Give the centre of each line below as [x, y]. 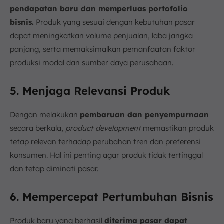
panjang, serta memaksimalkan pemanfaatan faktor [103, 49]
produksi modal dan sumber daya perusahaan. [92, 62]
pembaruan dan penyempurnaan [144, 114]
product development [103, 128]
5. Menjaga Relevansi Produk [90, 91]
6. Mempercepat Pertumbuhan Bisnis [112, 197]
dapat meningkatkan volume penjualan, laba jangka [101, 35]
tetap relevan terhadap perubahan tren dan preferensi [105, 141]
